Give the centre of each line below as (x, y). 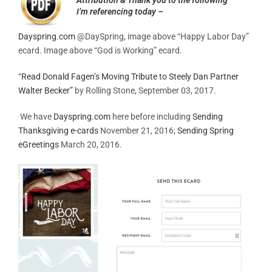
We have (36, 116)
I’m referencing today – (120, 11)
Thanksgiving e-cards (58, 130)
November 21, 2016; (138, 130)
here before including (151, 116)
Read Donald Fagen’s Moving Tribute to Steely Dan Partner (130, 76)
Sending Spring (206, 130)
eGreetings (39, 144)
